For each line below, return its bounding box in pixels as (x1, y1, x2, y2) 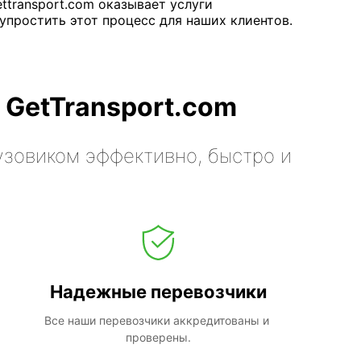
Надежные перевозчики (49, 280, 267, 302)
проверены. (125, 330, 191, 344)
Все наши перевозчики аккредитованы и (44, 313, 269, 327)
